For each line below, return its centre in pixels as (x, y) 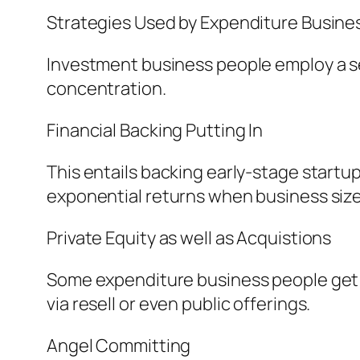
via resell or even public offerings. (179, 304)
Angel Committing (119, 346)
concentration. (106, 89)
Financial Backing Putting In (155, 131)
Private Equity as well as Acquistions (189, 238)
